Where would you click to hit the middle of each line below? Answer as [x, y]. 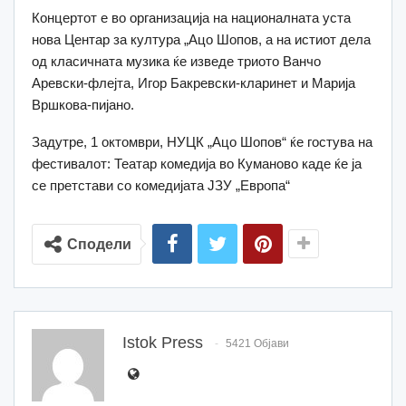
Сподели [99, 244]
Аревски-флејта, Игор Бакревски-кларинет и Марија [193, 82]
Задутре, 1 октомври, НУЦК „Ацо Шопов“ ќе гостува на [202, 141]
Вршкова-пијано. [83, 104]
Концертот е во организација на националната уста [191, 17]
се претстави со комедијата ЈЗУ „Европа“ [161, 185]
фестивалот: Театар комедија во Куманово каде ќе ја [197, 163]
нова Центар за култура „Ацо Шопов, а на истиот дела [201, 39]
